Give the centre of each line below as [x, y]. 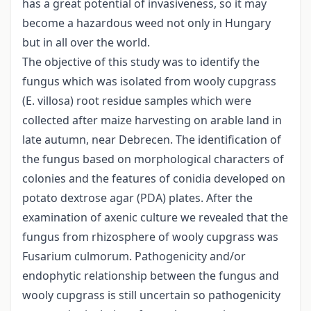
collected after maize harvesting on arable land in [152, 120]
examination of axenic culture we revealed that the [155, 218]
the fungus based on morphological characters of [153, 159]
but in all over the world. [86, 43]
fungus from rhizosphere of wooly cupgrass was [150, 237]
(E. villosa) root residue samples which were [137, 101]
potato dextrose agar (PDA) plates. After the [137, 198]
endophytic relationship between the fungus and [151, 276]
